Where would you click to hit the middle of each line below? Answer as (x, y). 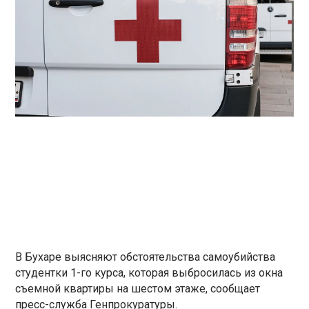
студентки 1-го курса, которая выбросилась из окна (149, 272)
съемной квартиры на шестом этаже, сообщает (138, 288)
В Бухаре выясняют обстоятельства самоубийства (146, 257)
